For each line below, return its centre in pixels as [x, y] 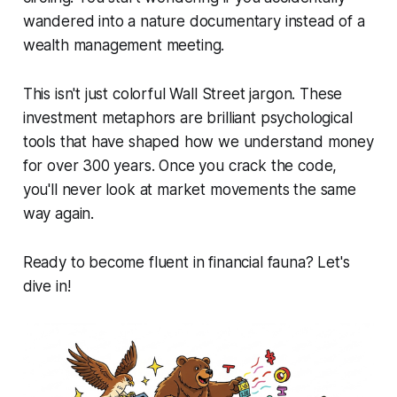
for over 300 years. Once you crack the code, [180, 166]
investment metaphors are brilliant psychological [187, 118]
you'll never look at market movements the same [189, 190]
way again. [58, 214]
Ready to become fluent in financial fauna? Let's [186, 263]
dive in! [47, 287]
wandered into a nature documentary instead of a [194, 22]
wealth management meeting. [124, 46]
